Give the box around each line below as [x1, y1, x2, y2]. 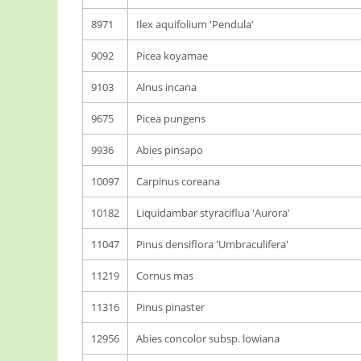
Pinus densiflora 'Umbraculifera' [136, 237, 288, 251]
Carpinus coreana [136, 174, 220, 189]
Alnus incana [136, 80, 197, 94]
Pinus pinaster [136, 300, 205, 314]
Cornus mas [136, 268, 193, 283]
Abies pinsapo [136, 143, 203, 157]
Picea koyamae [136, 48, 208, 63]
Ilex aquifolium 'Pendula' [136, 17, 254, 31]
